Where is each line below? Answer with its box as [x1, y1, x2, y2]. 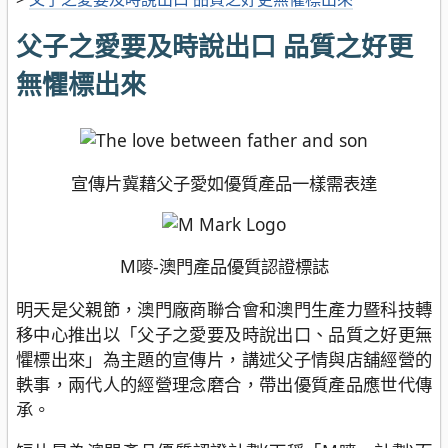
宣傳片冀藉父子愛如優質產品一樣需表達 [71, 170, 377, 195]
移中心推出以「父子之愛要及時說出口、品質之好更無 [16, 321, 432, 346]
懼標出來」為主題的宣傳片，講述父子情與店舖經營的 [16, 346, 432, 371]
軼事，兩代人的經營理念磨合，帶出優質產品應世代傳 [16, 371, 432, 396]
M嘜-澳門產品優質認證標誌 [119, 254, 329, 279]
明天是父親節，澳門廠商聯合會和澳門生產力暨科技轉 [16, 296, 432, 321]
